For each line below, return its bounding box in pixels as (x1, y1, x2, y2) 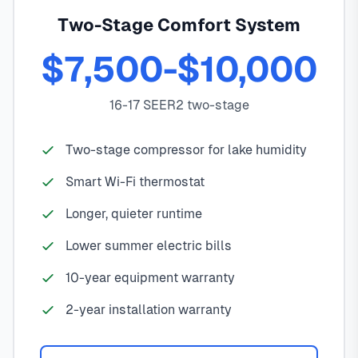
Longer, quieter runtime (66, 206, 202, 222)
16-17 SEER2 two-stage (109, 97, 249, 113)
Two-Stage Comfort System (58, 15, 300, 36)
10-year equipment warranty (66, 270, 235, 286)
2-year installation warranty (66, 302, 232, 318)
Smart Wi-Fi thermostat (66, 174, 205, 190)
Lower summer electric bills (66, 238, 232, 254)
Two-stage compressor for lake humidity (66, 142, 307, 158)
